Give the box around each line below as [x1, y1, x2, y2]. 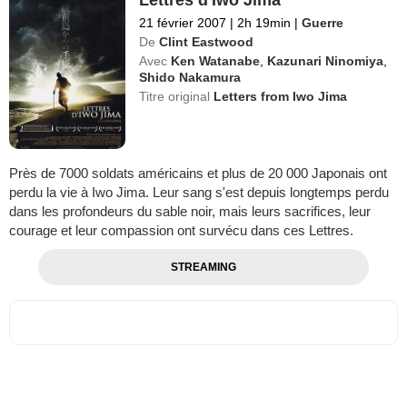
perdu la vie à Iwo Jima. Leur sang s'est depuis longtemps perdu [9, 184, 389, 200]
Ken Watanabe [171, 54, 261, 69]
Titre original [139, 89, 214, 104]
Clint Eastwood [159, 35, 254, 50]
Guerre [302, 15, 344, 31]
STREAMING [170, 260, 236, 273]
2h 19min [233, 15, 295, 31]
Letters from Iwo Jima [213, 89, 348, 104]
